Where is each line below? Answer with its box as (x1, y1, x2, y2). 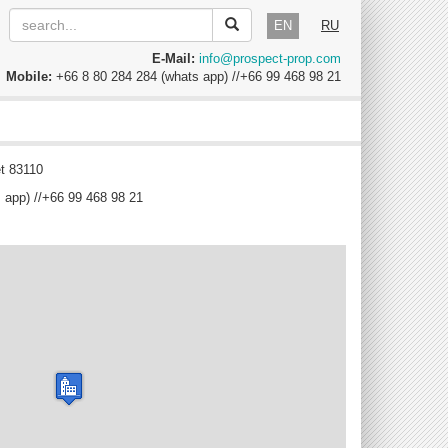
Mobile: (6, 69, 52, 84)
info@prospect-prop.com (199, 51, 341, 66)
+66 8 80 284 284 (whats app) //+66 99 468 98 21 (52, 69, 341, 84)
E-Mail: (152, 51, 195, 66)
